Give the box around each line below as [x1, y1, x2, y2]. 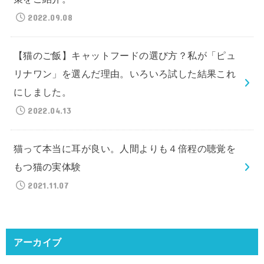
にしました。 [13, 87, 72, 98]
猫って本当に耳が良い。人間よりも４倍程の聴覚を [13, 143, 236, 154]
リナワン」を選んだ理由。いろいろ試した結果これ [13, 68, 236, 80]
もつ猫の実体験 [13, 161, 81, 173]
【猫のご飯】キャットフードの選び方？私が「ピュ [13, 50, 236, 61]
